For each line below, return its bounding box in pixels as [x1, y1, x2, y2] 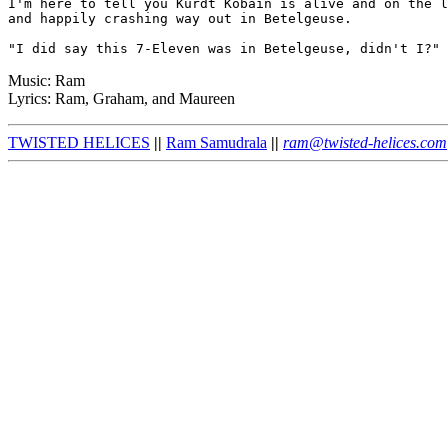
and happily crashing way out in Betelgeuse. [8, 10, 352, 26]
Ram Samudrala [166, 133, 267, 151]
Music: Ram [8, 71, 85, 89]
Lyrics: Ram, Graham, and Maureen [8, 89, 235, 107]
